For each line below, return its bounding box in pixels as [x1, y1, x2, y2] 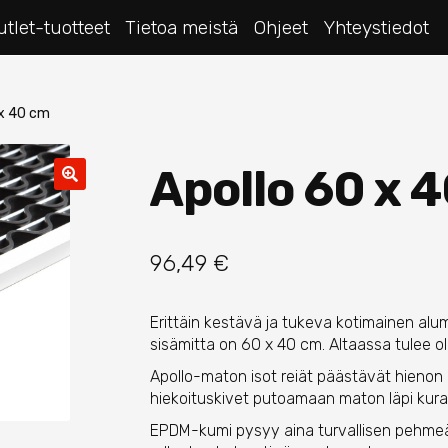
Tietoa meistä [125, 16, 239, 40]
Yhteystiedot [322, 16, 429, 40]
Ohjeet [253, 16, 308, 40]
